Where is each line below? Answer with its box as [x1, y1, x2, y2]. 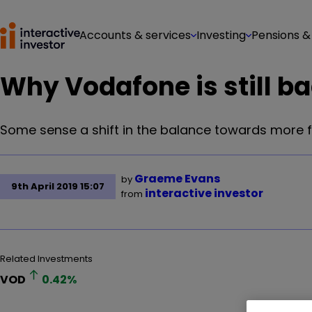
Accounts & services [79, 27, 191, 43]
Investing [196, 27, 246, 43]
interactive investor [145, 185, 263, 201]
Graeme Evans [134, 171, 220, 187]
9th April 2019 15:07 [11, 180, 104, 193]
